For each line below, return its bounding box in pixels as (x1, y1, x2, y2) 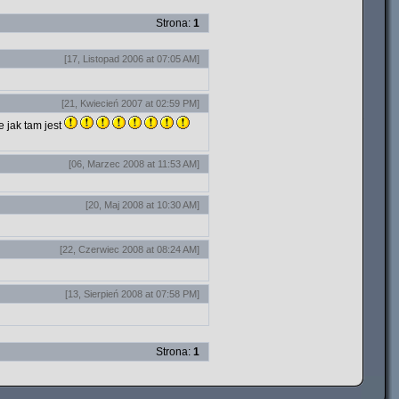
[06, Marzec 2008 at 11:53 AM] (69, 159, 199, 169)
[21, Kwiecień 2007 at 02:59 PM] (61, 98, 199, 109)
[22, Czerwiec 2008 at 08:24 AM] (60, 244, 199, 255)
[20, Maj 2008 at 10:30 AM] (85, 199, 199, 210)
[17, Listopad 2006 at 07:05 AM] (64, 53, 199, 64)
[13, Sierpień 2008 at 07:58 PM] (65, 289, 199, 299)
